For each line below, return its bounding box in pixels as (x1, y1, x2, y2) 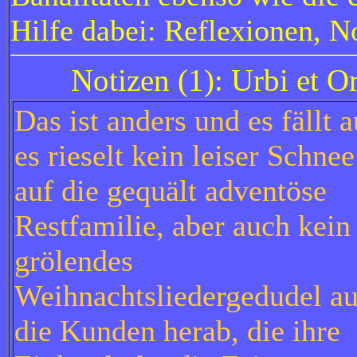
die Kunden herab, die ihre (14, 314, 340, 347)
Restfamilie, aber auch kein (14, 209, 351, 242)
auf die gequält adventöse (14, 174, 327, 207)
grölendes (14, 244, 133, 277)
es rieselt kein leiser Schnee (14, 139, 355, 172)
